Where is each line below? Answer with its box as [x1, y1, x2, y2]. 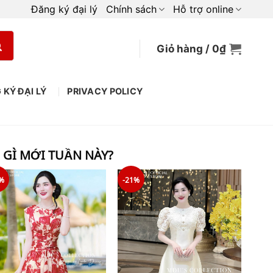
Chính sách [105, 3, 157, 15]
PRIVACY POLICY [67, 85, 143, 96]
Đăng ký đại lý [30, 3, 97, 15]
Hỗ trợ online [172, 3, 233, 15]
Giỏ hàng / [156, 43, 212, 55]
